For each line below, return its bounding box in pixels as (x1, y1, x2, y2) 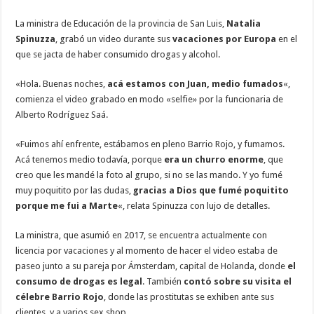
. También (142, 276, 184, 287)
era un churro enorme (164, 154, 264, 165)
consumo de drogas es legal (15, 276, 143, 287)
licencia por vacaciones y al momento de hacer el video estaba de (15, 245, 278, 257)
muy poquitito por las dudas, (15, 185, 134, 196)
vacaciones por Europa (172, 34, 277, 45)
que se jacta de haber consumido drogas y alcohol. (15, 49, 221, 60)
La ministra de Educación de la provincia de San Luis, (15, 18, 227, 29)
